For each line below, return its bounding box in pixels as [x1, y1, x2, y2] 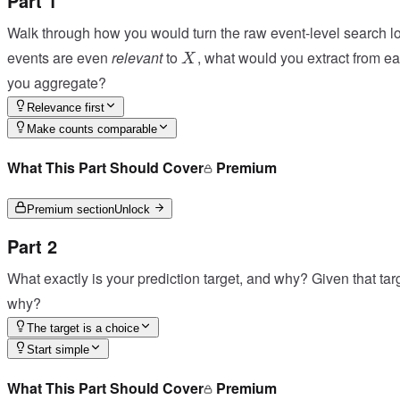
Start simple [27, 342, 89, 356]
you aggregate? [7, 72, 106, 94]
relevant [112, 47, 162, 69]
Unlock [114, 202, 154, 216]
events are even [7, 47, 112, 69]
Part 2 [7, 232, 57, 259]
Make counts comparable [27, 122, 157, 137]
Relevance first [27, 101, 104, 115]
